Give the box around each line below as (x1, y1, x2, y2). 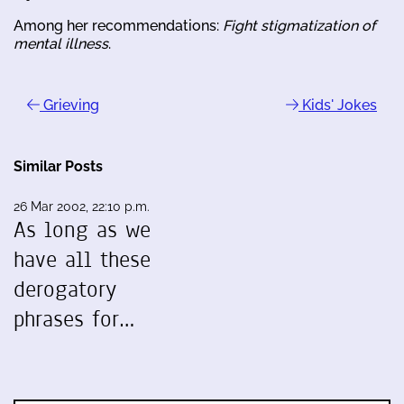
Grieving (40, 96, 99, 114)
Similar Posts (14, 158, 103, 175)
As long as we (14, 215, 151, 245)
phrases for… (14, 304, 134, 335)
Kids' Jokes (298, 96, 377, 114)
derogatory (14, 274, 116, 305)
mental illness (14, 35, 108, 52)
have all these (14, 244, 151, 275)
